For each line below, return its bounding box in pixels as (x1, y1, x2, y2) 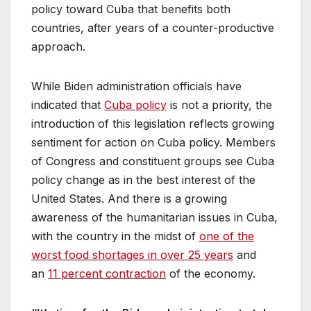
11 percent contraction (48, 267, 166, 281)
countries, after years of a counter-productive (31, 21, 274, 35)
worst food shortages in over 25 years (31, 248, 233, 262)
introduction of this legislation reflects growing (31, 117, 274, 131)
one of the (199, 229, 254, 244)
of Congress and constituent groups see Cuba (31, 154, 274, 169)
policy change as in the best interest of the (31, 173, 255, 187)
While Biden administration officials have (31, 79, 242, 94)
